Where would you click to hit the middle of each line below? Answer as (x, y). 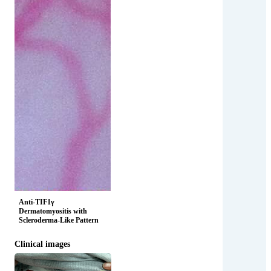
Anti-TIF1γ (37, 202)
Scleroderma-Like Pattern (59, 220)
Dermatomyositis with (53, 211)
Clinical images (42, 243)
